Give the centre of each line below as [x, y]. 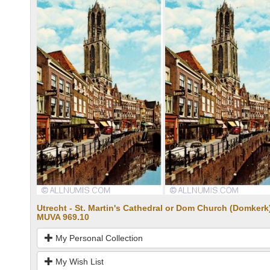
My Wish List [78, 262]
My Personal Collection [98, 238]
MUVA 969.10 [63, 217]
